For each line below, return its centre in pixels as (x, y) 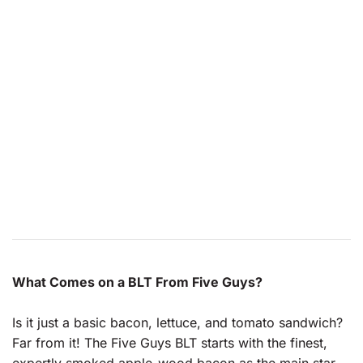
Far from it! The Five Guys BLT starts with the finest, (170, 343)
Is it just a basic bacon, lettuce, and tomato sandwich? (177, 323)
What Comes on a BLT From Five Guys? (137, 282)
